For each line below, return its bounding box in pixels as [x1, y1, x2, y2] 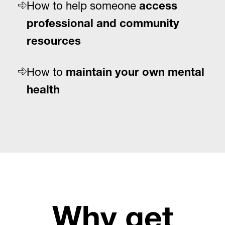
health [27, 85, 60, 97]
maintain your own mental [66, 68, 205, 79]
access [139, 2, 178, 13]
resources [27, 37, 81, 48]
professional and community [27, 19, 180, 31]
